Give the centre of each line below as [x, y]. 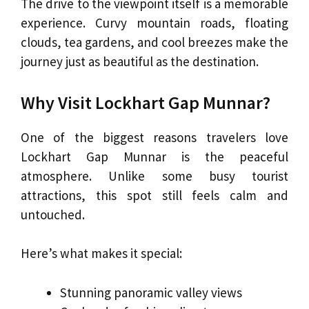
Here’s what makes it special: [101, 253]
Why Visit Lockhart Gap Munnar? [146, 102]
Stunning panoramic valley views [151, 292]
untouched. [53, 214]
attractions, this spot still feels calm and [154, 195]
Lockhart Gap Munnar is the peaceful [154, 156]
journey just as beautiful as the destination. [140, 62]
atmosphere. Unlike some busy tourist [154, 176]
